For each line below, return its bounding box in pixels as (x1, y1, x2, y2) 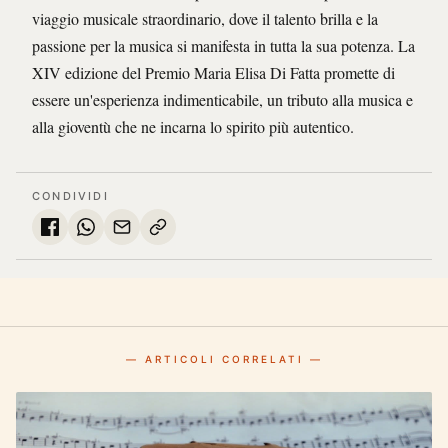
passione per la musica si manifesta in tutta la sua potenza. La (32, 35, 415, 57)
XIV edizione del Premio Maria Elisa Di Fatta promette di (32, 62, 395, 84)
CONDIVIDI (32, 189, 109, 204)
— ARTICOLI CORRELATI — (125, 353, 323, 366)
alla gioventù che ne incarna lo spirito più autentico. (32, 116, 354, 138)
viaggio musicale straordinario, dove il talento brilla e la (32, 8, 378, 30)
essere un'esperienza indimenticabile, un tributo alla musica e (32, 89, 413, 111)
